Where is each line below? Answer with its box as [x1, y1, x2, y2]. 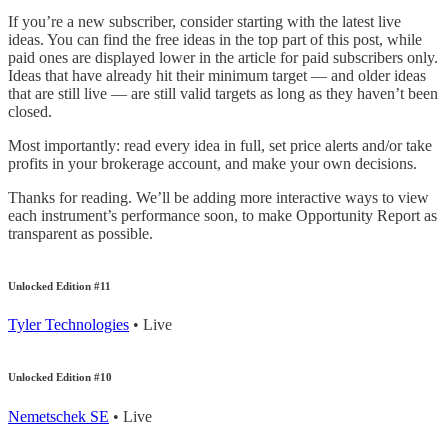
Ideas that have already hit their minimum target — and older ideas [8, 66, 426, 84]
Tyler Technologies [8, 316, 129, 334]
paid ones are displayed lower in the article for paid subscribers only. [8, 48, 438, 66]
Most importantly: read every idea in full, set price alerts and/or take [8, 136, 432, 154]
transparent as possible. [8, 224, 153, 242]
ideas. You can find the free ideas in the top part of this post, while [8, 30, 422, 48]
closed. [8, 102, 52, 120]
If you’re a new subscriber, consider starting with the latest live [8, 12, 401, 30]
